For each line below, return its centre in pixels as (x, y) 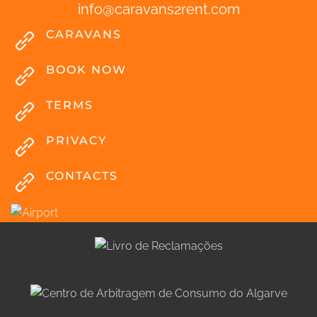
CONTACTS (82, 175)
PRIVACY (76, 140)
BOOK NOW (86, 69)
